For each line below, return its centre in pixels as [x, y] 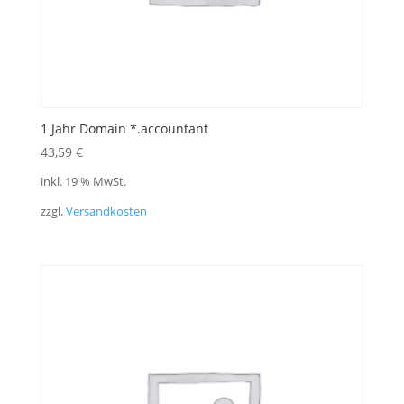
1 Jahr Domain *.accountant [124, 129]
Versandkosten [106, 211]
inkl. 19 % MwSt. [83, 182]
